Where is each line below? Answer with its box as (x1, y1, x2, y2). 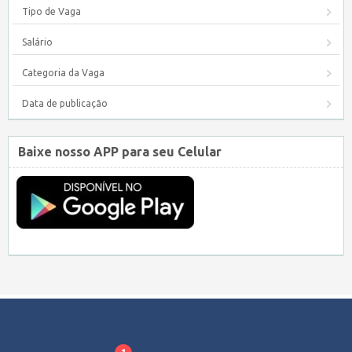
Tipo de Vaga (22, 6, 81, 16)
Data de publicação (22, 98, 108, 108)
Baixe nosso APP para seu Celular (18, 145, 222, 159)
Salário (22, 37, 53, 47)
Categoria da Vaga (22, 68, 104, 78)
